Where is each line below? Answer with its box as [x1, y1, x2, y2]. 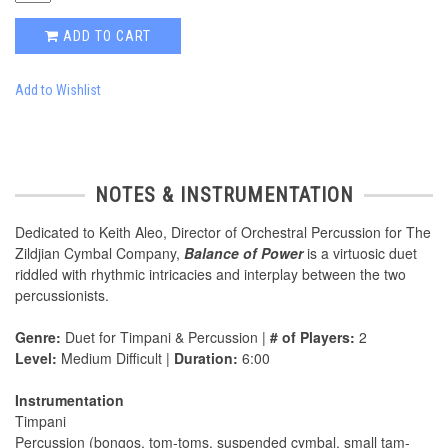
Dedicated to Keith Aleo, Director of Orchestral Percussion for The [15, 222, 431, 243]
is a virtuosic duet [303, 243, 417, 264]
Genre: [15, 327, 61, 348]
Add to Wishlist [15, 82, 101, 99]
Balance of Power [184, 243, 303, 264]
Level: [15, 348, 57, 369]
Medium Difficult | [57, 348, 174, 369]
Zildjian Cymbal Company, [15, 243, 184, 264]
